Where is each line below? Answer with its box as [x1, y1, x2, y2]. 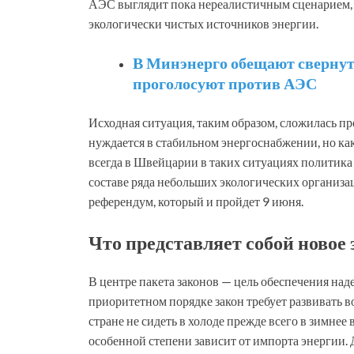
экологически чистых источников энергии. [88, 15, 318, 31]
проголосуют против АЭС [133, 73, 317, 92]
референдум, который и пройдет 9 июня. [88, 193, 303, 209]
